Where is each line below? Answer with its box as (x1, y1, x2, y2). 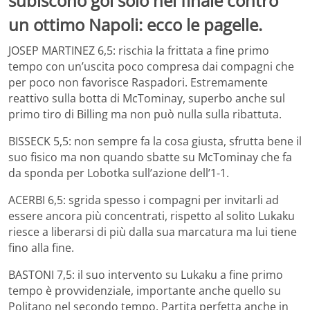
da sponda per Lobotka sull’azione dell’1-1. (8, 165, 229, 181)
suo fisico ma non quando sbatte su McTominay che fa (8, 149, 292, 165)
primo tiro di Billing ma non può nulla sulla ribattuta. (8, 107, 284, 122)
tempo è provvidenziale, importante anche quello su (8, 283, 281, 299)
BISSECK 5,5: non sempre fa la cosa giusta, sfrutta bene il (8, 134, 302, 149)
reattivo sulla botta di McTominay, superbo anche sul (8, 91, 285, 107)
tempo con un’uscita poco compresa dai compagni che (8, 59, 294, 75)
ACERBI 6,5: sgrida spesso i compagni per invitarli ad (8, 192, 279, 208)
